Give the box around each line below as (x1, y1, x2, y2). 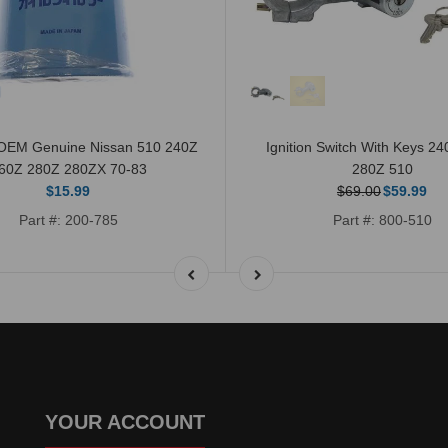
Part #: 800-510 (332, 211, 432, 228)
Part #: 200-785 (18, 211, 118, 228)
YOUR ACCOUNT (45, 410, 205, 433)
